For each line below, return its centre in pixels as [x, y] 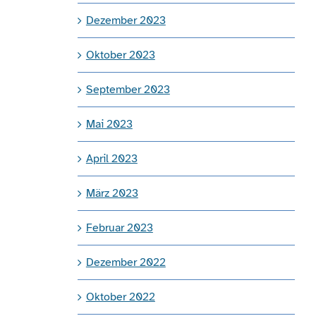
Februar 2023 [119, 227]
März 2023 [112, 193]
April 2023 [111, 158]
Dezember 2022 [126, 262]
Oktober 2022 [120, 297]
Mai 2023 [109, 124]
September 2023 [128, 89]
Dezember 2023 [126, 20]
